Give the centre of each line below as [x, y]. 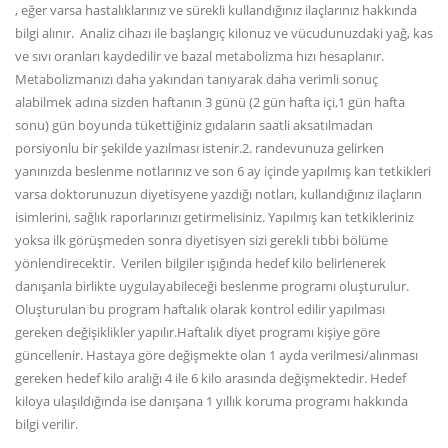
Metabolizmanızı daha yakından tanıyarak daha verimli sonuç [196, 78]
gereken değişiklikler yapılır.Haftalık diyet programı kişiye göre [197, 331]
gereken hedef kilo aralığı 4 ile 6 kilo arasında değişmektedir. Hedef [210, 377]
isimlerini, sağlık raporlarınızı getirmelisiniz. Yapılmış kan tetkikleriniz [214, 216]
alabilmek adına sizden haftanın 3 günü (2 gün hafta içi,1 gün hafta [210, 101]
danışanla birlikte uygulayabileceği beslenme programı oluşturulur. [212, 285]
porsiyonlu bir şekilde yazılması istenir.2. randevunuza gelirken [199, 147]
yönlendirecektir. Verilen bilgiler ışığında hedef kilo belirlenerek [200, 262]
